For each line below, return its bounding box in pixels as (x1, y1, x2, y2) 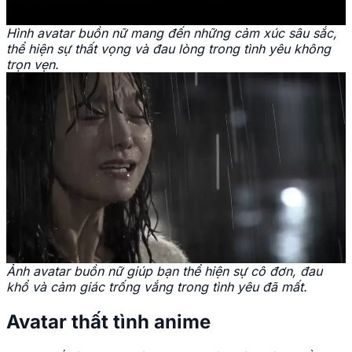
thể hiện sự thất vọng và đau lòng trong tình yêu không (6, 40, 331, 57)
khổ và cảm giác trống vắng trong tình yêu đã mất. (6, 278, 307, 295)
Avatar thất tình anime (6, 310, 211, 333)
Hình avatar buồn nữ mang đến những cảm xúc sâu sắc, (6, 24, 337, 41)
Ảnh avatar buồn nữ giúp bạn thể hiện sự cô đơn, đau (6, 262, 322, 279)
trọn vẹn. (6, 56, 59, 72)
